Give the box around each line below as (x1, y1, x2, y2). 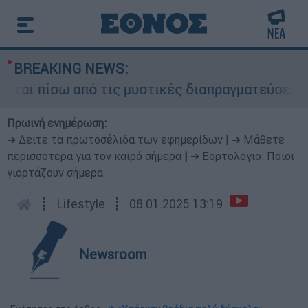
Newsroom (79, 245, 147, 263)
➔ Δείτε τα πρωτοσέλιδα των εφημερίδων (7, 133, 223, 146)
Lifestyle (56, 196, 105, 212)
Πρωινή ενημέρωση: (7, 116, 107, 130)
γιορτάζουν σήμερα (7, 166, 103, 179)
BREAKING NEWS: (14, 60, 128, 77)
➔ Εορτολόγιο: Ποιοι (190, 149, 294, 163)
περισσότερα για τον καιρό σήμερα (7, 149, 181, 163)
